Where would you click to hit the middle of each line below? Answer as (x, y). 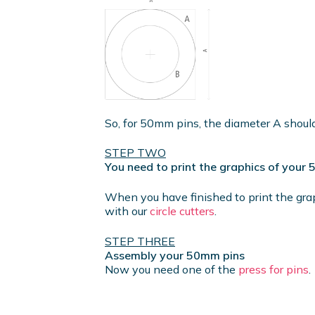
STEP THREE (140, 241)
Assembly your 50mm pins (175, 255)
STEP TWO (135, 153)
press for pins (274, 269)
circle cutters (182, 211)
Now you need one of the (172, 269)
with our (127, 211)
